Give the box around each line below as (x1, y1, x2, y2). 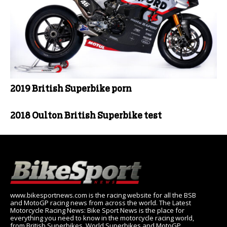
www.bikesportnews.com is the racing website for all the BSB (10, 191, 196, 200)
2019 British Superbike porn (10, 84, 132, 94)
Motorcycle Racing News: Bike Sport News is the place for (10, 206, 184, 215)
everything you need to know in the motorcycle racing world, (10, 213, 194, 223)
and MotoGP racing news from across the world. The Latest (10, 198, 191, 208)
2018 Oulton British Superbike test (10, 111, 162, 121)
